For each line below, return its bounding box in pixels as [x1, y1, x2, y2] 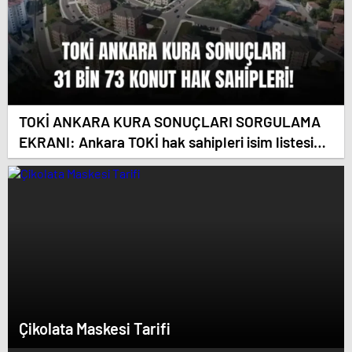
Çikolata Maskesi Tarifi [19, 319, 170, 339]
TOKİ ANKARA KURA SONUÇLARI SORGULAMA [19, 112, 321, 130]
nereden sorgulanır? [19, 173, 148, 192]
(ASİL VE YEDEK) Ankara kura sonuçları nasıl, [19, 152, 309, 171]
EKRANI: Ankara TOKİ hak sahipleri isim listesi [19, 132, 313, 151]
